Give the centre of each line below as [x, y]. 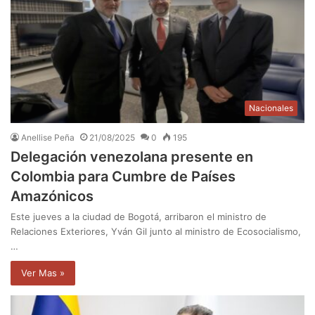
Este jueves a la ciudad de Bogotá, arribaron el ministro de [139, 217]
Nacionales [271, 108]
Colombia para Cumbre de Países [123, 177]
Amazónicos [52, 197]
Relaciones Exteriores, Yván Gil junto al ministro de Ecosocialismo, [156, 232]
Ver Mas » [43, 273]
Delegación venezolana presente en [132, 157]
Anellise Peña [48, 138]
